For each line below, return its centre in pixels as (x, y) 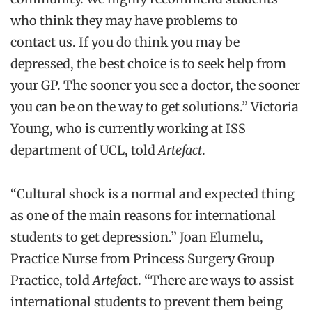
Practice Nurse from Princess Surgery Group (142, 258)
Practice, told (50, 280)
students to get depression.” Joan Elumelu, (137, 237)
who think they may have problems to (124, 20)
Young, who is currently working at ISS (128, 128)
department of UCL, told (84, 150)
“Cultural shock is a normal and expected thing (153, 194)
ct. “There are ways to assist (210, 280)
